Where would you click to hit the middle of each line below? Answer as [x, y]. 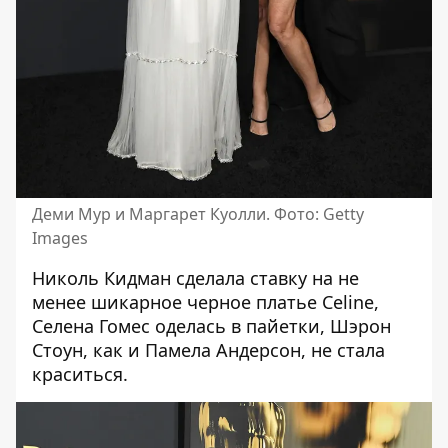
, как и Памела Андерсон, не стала [234, 349]
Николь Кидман [101, 277]
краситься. [80, 373]
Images [60, 237]
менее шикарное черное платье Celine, [205, 301]
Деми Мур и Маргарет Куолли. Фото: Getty [198, 213]
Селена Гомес [91, 325]
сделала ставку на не [265, 277]
